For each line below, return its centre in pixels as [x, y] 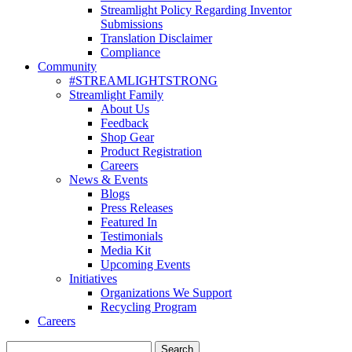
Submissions [132, 24]
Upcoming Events [145, 265]
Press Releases [137, 208]
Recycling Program [148, 307]
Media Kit [126, 251]
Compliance [130, 53]
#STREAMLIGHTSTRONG [143, 81]
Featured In [129, 222]
